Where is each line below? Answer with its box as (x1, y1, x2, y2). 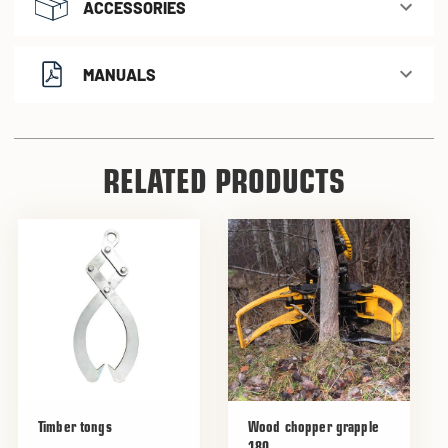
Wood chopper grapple (248, 420, 379, 436)
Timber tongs (38, 420, 112, 436)
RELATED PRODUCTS (103, 168, 345, 201)
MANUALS (83, 64, 156, 84)
